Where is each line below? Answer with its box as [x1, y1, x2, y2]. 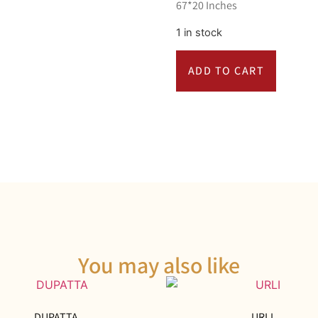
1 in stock [175, 26, 222, 39]
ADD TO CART [187, 63, 265, 79]
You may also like [78, 250, 240, 280]
